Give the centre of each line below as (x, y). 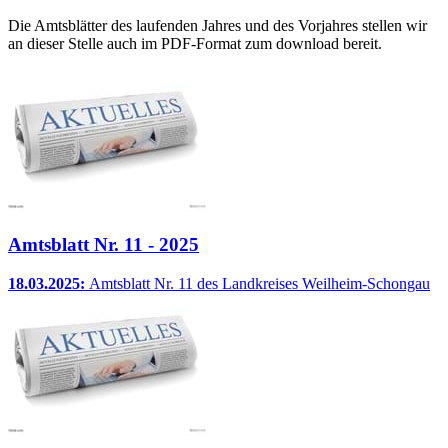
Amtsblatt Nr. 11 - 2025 (103, 244)
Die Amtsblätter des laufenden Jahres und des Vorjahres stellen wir (217, 26)
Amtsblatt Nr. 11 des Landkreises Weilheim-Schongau (259, 283)
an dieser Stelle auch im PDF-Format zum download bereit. (195, 44)
